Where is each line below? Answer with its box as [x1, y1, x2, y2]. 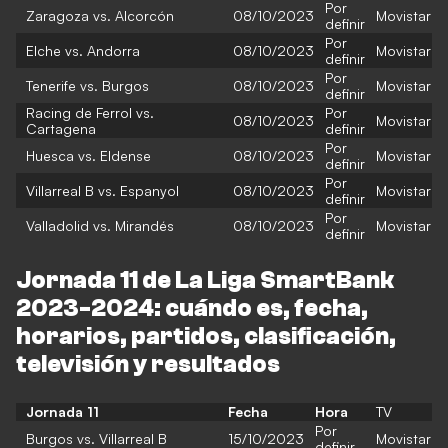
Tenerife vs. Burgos [26, 77, 149, 94]
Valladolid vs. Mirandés [26, 217, 174, 234]
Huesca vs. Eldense [26, 147, 151, 164]
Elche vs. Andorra [26, 42, 140, 59]
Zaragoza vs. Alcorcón [26, 7, 174, 24]
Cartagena [26, 120, 96, 137]
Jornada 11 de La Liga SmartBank [16, 267, 394, 294]
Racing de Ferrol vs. [26, 104, 154, 121]
